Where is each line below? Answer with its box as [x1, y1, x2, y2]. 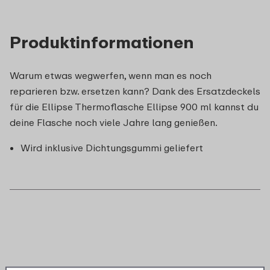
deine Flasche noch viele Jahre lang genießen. [10, 116, 218, 128]
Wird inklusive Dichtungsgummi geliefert [20, 141, 203, 154]
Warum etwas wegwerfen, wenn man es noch [10, 69, 212, 81]
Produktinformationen [10, 31, 194, 52]
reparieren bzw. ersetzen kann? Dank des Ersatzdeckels [10, 84, 260, 97]
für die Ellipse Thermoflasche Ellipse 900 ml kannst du [10, 100, 259, 113]
